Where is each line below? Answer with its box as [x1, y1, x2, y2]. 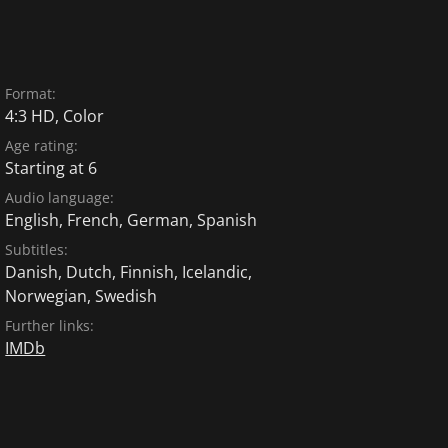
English [5, 208, 60, 231]
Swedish [95, 284, 158, 307]
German [127, 208, 190, 231]
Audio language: [5, 187, 115, 207]
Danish [5, 260, 59, 283]
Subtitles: [5, 239, 69, 259]
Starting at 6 [5, 156, 98, 179]
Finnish [120, 260, 175, 283]
